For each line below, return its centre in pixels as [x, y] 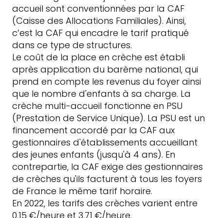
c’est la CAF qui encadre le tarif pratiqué [100, 33]
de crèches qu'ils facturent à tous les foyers [107, 179]
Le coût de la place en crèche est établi [99, 57]
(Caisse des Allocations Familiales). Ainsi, [99, 21]
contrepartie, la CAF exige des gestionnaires [108, 167]
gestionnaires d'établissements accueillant [105, 142]
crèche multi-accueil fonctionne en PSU [97, 106]
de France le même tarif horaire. [82, 191]
